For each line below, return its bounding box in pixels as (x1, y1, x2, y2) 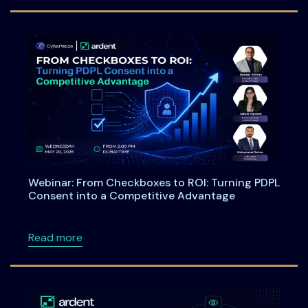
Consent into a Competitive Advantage (27, 188, 235, 203)
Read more (27, 230, 82, 245)
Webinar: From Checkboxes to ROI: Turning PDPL (27, 175, 280, 190)
